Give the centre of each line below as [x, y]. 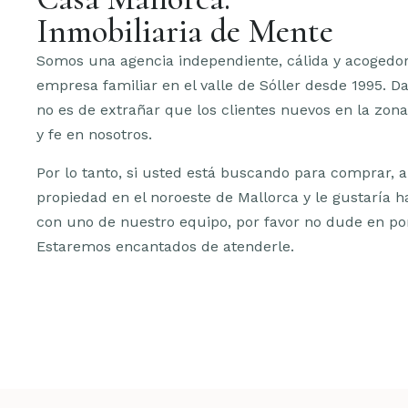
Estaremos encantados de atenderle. [165, 246]
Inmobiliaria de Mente [185, 32]
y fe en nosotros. [94, 135]
